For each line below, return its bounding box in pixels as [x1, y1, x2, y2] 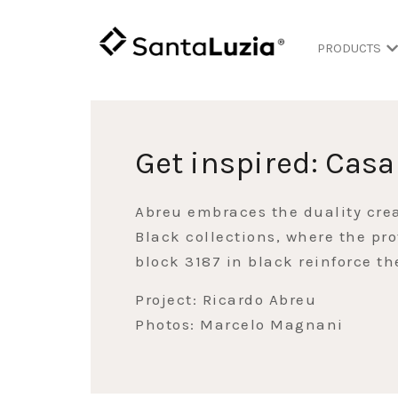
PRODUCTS [316, 40, 381, 57]
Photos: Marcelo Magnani [135, 314, 344, 333]
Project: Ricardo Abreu [135, 290, 316, 308]
